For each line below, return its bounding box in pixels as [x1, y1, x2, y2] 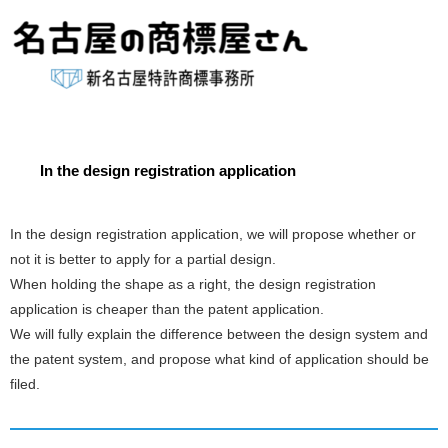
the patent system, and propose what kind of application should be [10, 352, 429, 367]
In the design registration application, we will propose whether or [10, 227, 416, 242]
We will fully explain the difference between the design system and [10, 327, 428, 342]
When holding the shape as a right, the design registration [10, 277, 376, 292]
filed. [10, 377, 40, 392]
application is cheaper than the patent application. [10, 302, 324, 317]
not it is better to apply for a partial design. [10, 252, 276, 267]
